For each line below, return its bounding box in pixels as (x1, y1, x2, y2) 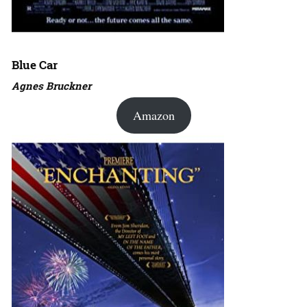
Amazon (132, 107, 175, 123)
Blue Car (12, 57, 58, 73)
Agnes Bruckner (12, 79, 91, 93)
